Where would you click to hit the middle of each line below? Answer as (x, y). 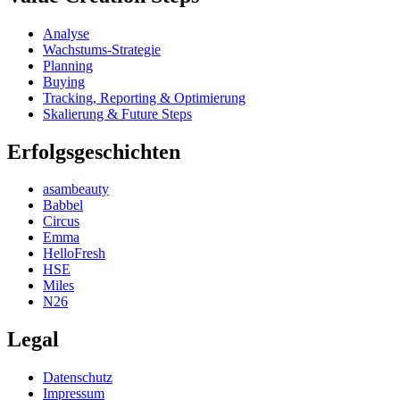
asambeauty (76, 189)
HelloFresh (74, 254)
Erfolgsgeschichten (94, 151)
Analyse (66, 33)
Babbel (63, 205)
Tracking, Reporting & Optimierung (144, 97)
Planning (68, 65)
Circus (61, 221)
